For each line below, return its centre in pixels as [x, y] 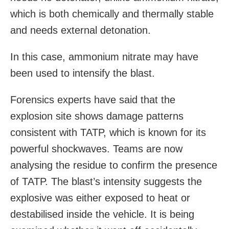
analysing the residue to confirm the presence [114, 165]
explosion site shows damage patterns [97, 116]
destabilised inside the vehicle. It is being [102, 214]
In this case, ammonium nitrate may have [104, 56]
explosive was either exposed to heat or [100, 198]
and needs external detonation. [81, 30]
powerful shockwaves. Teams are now [96, 148]
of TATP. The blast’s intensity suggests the [106, 181]
